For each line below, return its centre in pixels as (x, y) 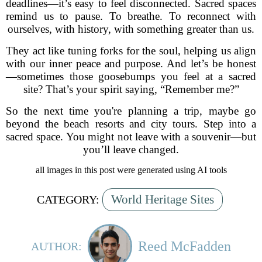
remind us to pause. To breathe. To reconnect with (131, 16)
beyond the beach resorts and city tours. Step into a (131, 124)
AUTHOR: (56, 246)
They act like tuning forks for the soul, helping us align (131, 51)
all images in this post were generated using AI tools (131, 170)
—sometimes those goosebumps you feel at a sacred (131, 76)
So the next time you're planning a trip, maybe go (131, 111)
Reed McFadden (185, 246)
